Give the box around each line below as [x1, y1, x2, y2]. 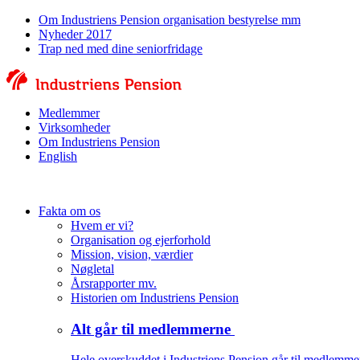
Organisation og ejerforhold [71, 233, 211, 247]
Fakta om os [39, 204, 100, 218]
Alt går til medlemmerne [71, 320, 235, 337]
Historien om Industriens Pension [71, 291, 239, 305]
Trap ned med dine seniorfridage [39, 42, 202, 55]
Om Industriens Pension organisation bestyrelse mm [39, 13, 301, 27]
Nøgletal [71, 262, 114, 276]
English [39, 149, 77, 163]
